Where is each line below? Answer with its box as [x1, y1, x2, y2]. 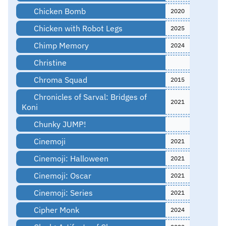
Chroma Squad [31, 74, 87, 85]
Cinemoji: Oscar [31, 170, 91, 181]
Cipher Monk [31, 204, 79, 215]
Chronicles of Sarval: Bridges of [31, 91, 147, 102]
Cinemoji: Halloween [31, 153, 108, 163]
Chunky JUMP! [31, 119, 86, 129]
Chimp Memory [31, 40, 89, 50]
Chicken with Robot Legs [31, 23, 123, 33]
